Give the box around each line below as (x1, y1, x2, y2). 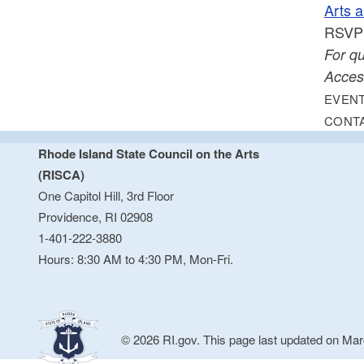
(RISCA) (38, 166, 85, 184)
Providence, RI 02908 (38, 208, 154, 226)
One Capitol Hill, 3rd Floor (38, 187, 175, 205)
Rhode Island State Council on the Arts (38, 145, 260, 163)
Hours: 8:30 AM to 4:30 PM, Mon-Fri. (38, 250, 234, 268)
